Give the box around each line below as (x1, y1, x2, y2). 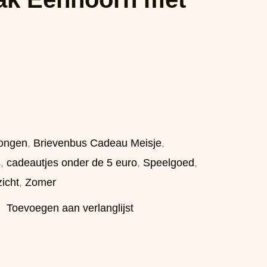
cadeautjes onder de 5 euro (7, 157, 137, 169)
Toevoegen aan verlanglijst (7, 202, 133, 214)
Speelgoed (143, 157, 194, 169)
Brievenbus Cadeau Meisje (33, 137, 162, 149)
